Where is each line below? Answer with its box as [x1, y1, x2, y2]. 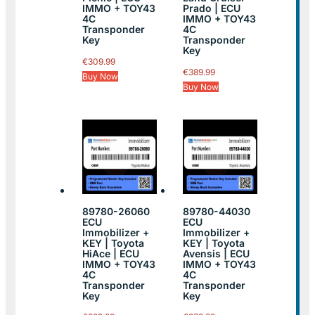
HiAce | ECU [82, 247, 139, 259]
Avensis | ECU [183, 247, 250, 259]
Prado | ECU [183, 2, 240, 15]
